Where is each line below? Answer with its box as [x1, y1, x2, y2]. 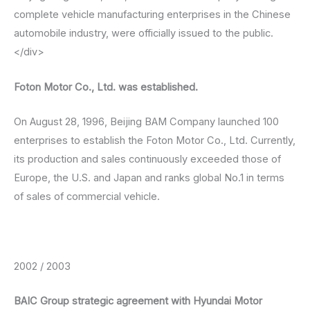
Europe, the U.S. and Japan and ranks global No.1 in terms [14, 172, 284, 185]
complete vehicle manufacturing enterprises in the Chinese [14, 8, 291, 21]
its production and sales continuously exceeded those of [14, 153, 281, 166]
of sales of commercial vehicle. [14, 190, 160, 203]
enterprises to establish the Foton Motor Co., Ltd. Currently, [14, 134, 295, 147]
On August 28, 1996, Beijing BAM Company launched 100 [14, 116, 279, 129]
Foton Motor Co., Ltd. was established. [14, 80, 198, 93]
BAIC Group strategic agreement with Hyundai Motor [14, 295, 262, 308]
